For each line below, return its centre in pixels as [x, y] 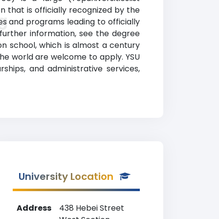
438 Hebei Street [92, 208]
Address [34, 208]
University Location [66, 176]
